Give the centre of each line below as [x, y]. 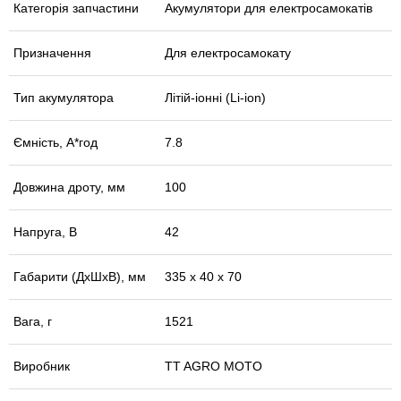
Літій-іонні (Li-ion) [215, 98]
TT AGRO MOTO [213, 367]
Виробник [42, 367]
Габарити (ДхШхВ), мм [80, 277]
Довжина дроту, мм [69, 188]
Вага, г [33, 322]
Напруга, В [45, 232]
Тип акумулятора [64, 98]
